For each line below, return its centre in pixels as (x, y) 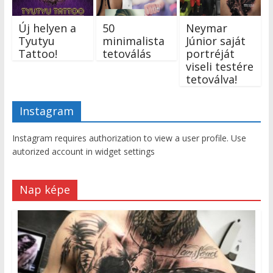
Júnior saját (216, 41)
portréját (211, 53)
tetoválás (126, 53)
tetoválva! (212, 79)
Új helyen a (47, 28)
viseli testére (220, 66)
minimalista (133, 41)
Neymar (207, 28)
